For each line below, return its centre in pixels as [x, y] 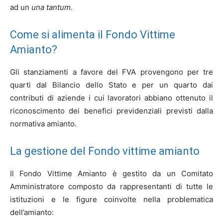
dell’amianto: [32, 212]
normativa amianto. [43, 124]
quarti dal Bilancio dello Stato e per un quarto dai [111, 85]
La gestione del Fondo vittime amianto [105, 151]
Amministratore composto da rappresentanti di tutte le [111, 186]
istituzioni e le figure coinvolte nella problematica [111, 199]
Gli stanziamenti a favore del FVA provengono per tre [111, 72]
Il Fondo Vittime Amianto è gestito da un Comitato [111, 173]
